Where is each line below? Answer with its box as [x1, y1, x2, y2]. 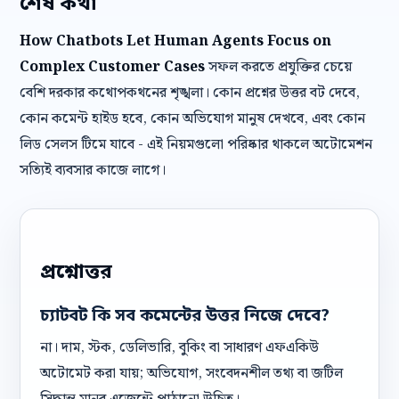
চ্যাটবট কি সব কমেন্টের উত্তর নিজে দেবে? [40, 305, 330, 328]
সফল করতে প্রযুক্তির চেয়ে [205, 56, 352, 78]
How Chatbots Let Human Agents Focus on [20, 30, 331, 53]
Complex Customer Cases [20, 56, 205, 78]
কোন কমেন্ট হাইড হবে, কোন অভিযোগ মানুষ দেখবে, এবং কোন [20, 108, 365, 130]
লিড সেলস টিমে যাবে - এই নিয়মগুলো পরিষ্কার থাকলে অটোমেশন [20, 134, 372, 156]
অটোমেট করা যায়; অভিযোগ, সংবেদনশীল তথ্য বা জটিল [40, 362, 343, 385]
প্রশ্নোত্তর [40, 259, 112, 286]
